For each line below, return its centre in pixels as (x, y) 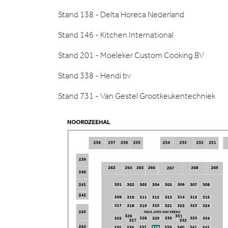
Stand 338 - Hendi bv (94, 76)
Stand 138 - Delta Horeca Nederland (121, 15)
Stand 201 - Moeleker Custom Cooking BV (131, 55)
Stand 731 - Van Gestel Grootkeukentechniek (137, 96)
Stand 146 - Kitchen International (116, 35)
